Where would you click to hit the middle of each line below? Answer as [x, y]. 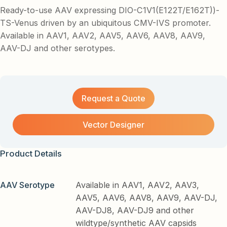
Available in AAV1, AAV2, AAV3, [138, 185]
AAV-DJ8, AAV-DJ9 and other [135, 210]
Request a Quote [113, 99]
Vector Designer [113, 125]
